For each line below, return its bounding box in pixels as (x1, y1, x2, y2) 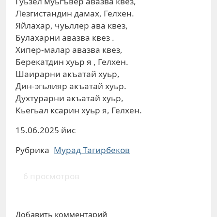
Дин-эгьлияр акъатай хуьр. (15, 80, 126, 92)
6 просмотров (23, 170, 79, 182)
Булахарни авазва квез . (15, 32, 114, 43)
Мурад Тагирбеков (54, 144, 130, 155)
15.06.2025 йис (15, 124, 76, 136)
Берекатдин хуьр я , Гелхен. (15, 56, 128, 67)
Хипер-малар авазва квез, (15, 44, 123, 55)
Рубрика (15, 144, 49, 155)
